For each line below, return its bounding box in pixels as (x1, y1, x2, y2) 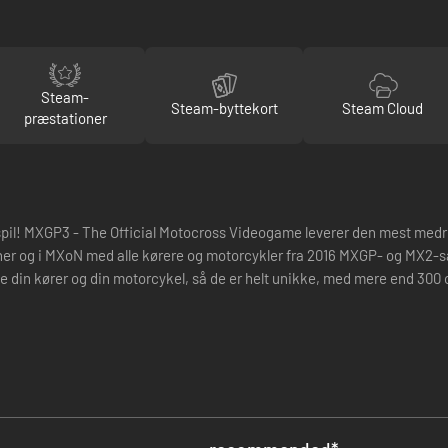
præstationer (23, 109, 107, 127)
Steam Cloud (342, 98, 424, 117)
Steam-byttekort (170, 98, 278, 117)
